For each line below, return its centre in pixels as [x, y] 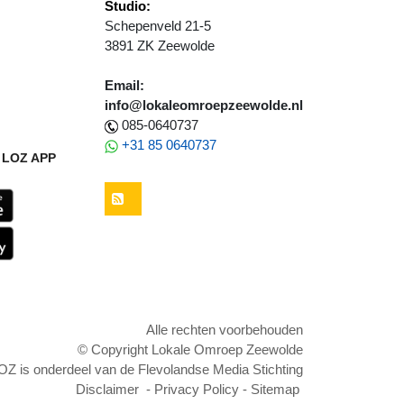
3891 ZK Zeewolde [160, 46]
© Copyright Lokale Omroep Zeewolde [190, 349]
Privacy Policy [197, 389]
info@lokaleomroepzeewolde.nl [204, 106]
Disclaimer [107, 389]
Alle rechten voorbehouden [225, 329]
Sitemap [275, 389]
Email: [124, 86]
